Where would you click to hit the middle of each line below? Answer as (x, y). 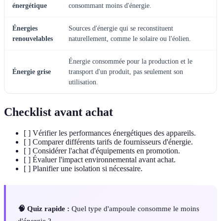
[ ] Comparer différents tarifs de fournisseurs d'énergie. (108, 142)
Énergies (25, 29)
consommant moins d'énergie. (110, 6)
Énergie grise (32, 72)
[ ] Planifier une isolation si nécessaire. (83, 169)
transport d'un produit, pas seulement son (126, 72)
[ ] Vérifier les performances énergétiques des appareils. (110, 133)
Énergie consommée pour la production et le (130, 62)
